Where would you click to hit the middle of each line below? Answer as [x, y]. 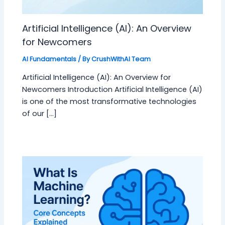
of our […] [40, 114]
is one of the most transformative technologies [109, 102]
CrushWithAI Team [121, 59]
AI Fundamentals [49, 59]
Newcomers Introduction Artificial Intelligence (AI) [113, 90]
